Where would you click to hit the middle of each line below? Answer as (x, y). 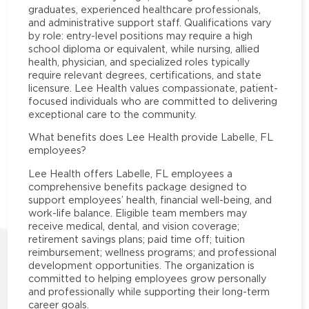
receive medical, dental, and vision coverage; (134, 226)
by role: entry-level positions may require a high (141, 36)
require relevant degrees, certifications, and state (145, 75)
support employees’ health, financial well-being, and (150, 199)
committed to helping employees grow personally (148, 278)
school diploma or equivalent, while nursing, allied (144, 49)
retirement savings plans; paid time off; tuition (137, 239)
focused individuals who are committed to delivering (153, 101)
